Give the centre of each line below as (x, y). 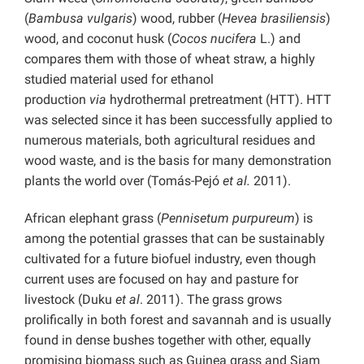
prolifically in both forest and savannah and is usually (178, 320)
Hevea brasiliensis (274, 19)
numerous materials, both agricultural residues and (170, 141)
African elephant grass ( (93, 219)
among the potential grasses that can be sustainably (175, 239)
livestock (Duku (70, 300)
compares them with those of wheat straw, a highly (170, 59)
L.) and (279, 39)
